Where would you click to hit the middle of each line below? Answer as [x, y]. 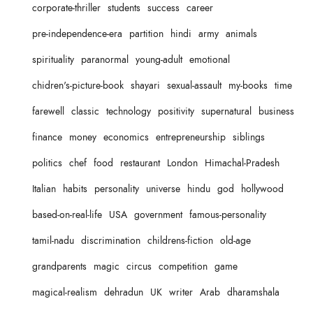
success [163, 8]
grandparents [59, 267]
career [200, 8]
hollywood [262, 189]
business [276, 112]
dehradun [124, 293]
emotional [210, 60]
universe [163, 189]
